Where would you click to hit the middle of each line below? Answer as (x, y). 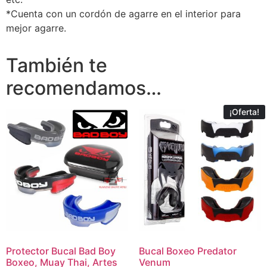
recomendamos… (84, 88)
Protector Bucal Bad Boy (61, 251)
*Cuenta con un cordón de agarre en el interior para (123, 13)
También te (57, 65)
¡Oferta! (244, 111)
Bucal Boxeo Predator (187, 251)
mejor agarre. (36, 28)
